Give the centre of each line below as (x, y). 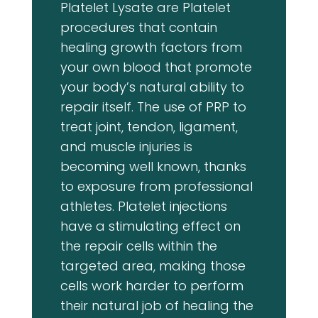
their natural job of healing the (157, 306)
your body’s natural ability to (152, 87)
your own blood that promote (156, 67)
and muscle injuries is (126, 147)
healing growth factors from (151, 48)
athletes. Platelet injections (143, 207)
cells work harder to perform (152, 286)
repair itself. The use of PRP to (153, 107)
